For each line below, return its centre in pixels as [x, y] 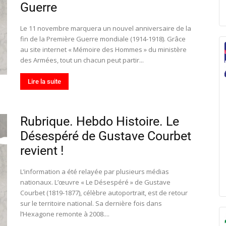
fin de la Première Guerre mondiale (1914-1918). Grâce [103, 39]
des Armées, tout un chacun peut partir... [82, 60]
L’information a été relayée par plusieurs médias [95, 172]
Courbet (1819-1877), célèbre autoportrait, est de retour [104, 193]
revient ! [42, 151]
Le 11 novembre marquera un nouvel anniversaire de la [106, 28]
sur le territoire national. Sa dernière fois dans [91, 203]
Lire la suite [44, 81]
